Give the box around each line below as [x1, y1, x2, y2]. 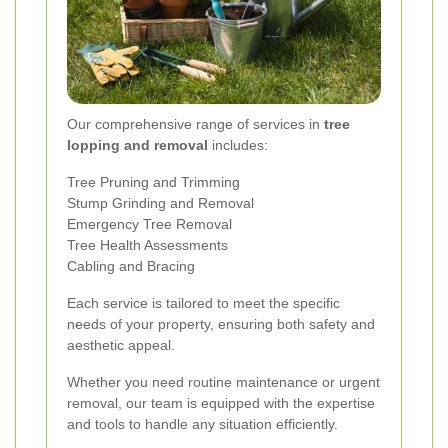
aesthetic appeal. [67, 337, 175, 354]
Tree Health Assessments [67, 237, 228, 254]
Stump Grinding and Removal [67, 195, 254, 212]
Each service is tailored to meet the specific [67, 295, 340, 312]
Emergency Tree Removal [67, 216, 232, 233]
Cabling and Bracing [67, 258, 195, 275]
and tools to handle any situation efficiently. [67, 416, 338, 433]
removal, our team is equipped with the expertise [67, 395, 375, 412]
